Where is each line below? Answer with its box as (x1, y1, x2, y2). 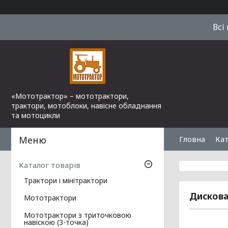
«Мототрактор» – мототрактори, (11, 91, 129, 101)
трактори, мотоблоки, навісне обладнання (11, 101, 161, 110)
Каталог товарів (19, 160, 80, 170)
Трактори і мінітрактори (24, 176, 107, 186)
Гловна (179, 134, 205, 144)
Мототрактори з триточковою (24, 210, 131, 220)
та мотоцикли (11, 110, 60, 120)
